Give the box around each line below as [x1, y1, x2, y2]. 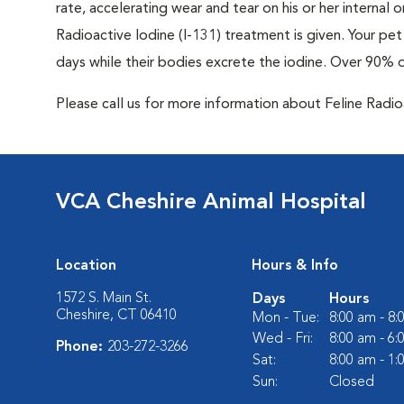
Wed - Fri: [252, 332, 313, 346]
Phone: [56, 340, 107, 354]
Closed [329, 375, 374, 390]
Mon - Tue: [252, 311, 319, 326]
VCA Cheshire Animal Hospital [56, 192, 366, 214]
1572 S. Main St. [56, 291, 151, 306]
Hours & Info [252, 259, 338, 273]
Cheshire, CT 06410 [56, 308, 177, 323]
